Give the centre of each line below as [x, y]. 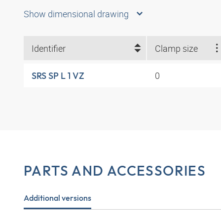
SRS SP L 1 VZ [58, 75]
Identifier [49, 48]
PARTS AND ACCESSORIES [115, 171]
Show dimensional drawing [76, 14]
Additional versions [57, 198]
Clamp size [176, 48]
